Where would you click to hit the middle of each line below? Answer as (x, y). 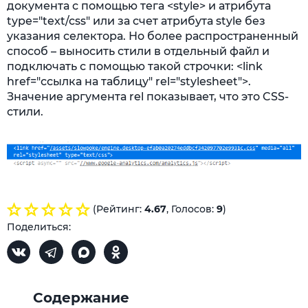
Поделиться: (39, 227)
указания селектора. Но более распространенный (153, 36)
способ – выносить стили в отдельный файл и (138, 51)
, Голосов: (191, 209)
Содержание (81, 297)
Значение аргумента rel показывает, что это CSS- (148, 97)
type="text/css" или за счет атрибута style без (136, 21)
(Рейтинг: (119, 209)
